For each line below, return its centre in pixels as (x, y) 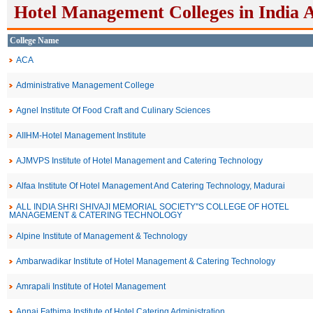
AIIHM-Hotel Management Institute (81, 136)
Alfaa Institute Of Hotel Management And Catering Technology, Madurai (151, 186)
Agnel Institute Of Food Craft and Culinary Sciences (113, 110)
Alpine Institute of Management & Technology (102, 236)
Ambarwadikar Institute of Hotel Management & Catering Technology (146, 261)
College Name (34, 41)
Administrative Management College (85, 85)
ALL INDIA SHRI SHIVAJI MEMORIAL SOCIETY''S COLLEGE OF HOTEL (153, 207)
